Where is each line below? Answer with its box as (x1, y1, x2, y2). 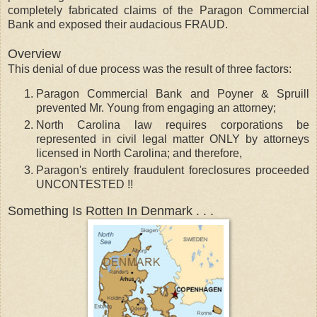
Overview (8, 46, 61, 61)
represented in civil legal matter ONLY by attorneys (36, 133, 309, 146)
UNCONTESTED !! (36, 178, 133, 191)
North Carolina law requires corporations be (36, 119, 309, 132)
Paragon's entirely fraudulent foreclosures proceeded (36, 164, 309, 177)
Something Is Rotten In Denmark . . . (8, 204, 214, 219)
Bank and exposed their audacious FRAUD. (8, 18, 231, 30)
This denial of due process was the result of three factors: (8, 62, 292, 75)
